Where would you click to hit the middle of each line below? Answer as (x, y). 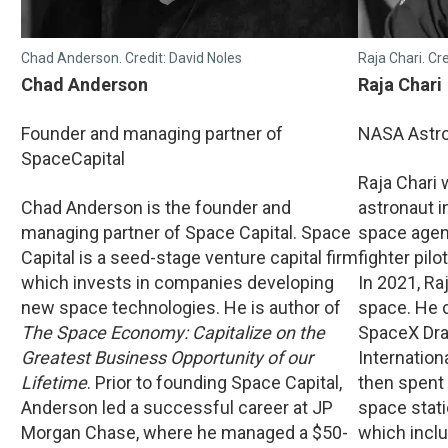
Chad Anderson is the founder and (156, 208)
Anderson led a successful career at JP (177, 408)
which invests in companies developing (177, 283)
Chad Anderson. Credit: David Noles (131, 58)
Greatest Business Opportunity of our (167, 358)
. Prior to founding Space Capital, (214, 383)
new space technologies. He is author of (181, 308)
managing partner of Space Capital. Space (186, 233)
